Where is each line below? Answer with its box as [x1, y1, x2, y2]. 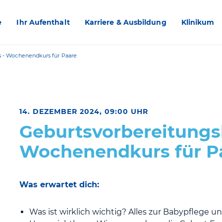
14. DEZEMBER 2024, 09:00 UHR [19, 107, 148, 116]
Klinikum [181, 18, 215, 27]
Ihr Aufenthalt [16, 18, 70, 27]
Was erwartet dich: [19, 180, 100, 189]
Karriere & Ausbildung [84, 18, 166, 27]
